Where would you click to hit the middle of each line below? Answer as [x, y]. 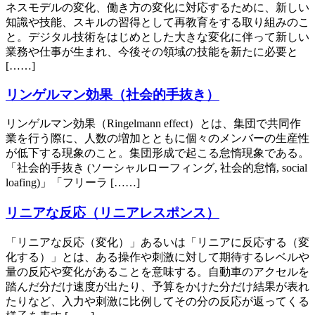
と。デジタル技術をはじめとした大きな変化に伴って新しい [157, 37]
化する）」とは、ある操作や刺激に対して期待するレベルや [157, 257]
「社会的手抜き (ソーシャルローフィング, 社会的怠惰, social [156, 168]
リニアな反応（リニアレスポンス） [112, 213]
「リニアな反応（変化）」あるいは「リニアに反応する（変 [157, 242]
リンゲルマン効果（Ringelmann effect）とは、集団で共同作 [153, 124]
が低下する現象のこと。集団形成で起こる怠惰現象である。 [157, 153]
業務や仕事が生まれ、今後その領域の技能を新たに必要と [152, 51]
